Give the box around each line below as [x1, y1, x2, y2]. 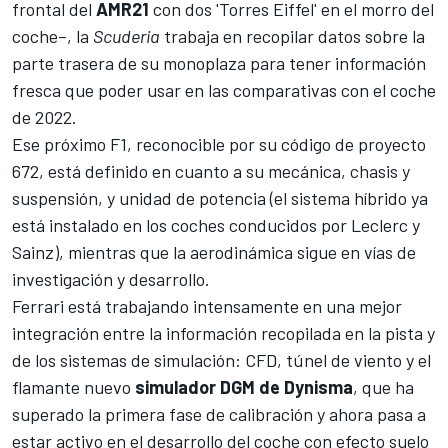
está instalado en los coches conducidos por [12, 213, 351, 236]
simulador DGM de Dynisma [131, 375, 353, 398]
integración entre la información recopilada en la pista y [12, 321, 435, 344]
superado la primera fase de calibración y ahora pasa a [12, 402, 426, 425]
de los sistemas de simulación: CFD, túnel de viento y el [12, 348, 431, 371]
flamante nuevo [12, 375, 131, 398]
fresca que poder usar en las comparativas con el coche [12, 78, 436, 101]
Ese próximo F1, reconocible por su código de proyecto [12, 132, 426, 155]
